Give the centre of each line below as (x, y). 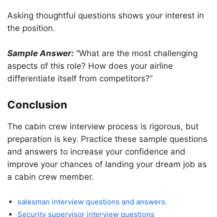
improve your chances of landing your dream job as (107, 164)
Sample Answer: (40, 53)
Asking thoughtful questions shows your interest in (106, 15)
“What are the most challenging (137, 53)
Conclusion (37, 105)
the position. (31, 28)
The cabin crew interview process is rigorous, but (103, 126)
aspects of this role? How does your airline (90, 66)
